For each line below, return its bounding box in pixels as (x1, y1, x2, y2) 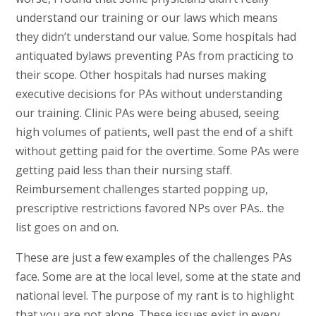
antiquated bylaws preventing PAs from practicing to (15, 48, 293, 64)
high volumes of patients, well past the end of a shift (15, 124, 293, 140)
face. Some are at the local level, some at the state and (15, 269, 300, 285)
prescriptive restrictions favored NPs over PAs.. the (15, 200, 284, 217)
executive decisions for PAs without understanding (15, 86, 283, 102)
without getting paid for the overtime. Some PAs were (15, 143, 299, 159)
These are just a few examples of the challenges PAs (15, 250, 292, 266)
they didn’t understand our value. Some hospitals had (15, 29, 296, 45)
